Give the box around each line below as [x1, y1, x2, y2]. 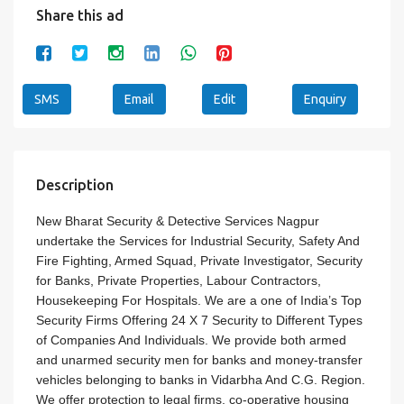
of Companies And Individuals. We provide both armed [36, 332, 346, 347]
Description [36, 176, 114, 193]
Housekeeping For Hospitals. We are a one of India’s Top [36, 292, 362, 308]
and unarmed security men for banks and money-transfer [36, 352, 363, 367]
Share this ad [36, 6, 124, 23]
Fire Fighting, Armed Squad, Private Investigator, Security [36, 252, 363, 268]
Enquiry [303, 91, 346, 106]
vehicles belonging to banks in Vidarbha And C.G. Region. [36, 372, 365, 387]
